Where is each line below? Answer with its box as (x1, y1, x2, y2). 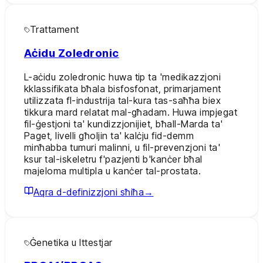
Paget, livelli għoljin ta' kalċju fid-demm (24, 129, 194, 141)
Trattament (30, 23, 79, 36)
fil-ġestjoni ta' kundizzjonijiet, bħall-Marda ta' (24, 117, 223, 130)
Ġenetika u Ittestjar (30, 236, 113, 248)
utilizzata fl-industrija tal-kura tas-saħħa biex (24, 94, 221, 106)
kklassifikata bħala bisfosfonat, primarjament (24, 82, 221, 95)
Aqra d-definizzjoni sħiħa (33, 186, 144, 198)
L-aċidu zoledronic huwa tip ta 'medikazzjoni (24, 70, 221, 83)
